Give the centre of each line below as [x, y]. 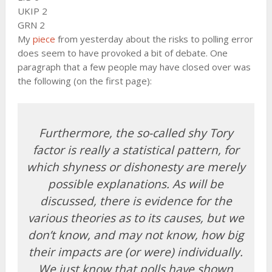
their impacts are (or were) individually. [136, 252]
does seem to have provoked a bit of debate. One [122, 53]
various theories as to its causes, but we [136, 218]
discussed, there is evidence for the [136, 201]
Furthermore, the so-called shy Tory [136, 133]
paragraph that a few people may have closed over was [134, 67]
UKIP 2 [32, 11]
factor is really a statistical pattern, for [136, 150]
